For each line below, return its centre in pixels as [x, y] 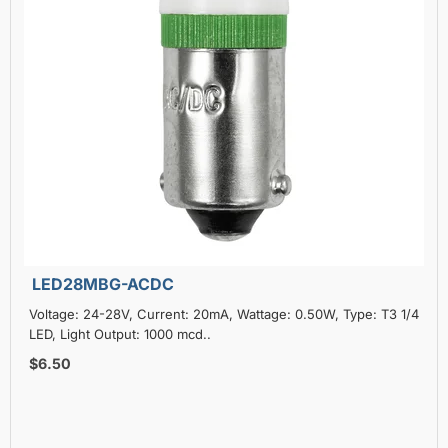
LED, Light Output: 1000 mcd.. [119, 333]
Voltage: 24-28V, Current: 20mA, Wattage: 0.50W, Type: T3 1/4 [223, 313]
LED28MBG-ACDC [103, 283]
